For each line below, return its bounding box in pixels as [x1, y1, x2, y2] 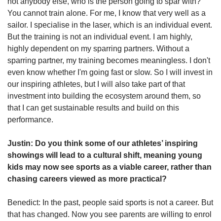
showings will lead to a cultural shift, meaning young [7, 150, 202, 159]
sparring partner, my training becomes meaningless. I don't [7, 56, 210, 65]
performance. [7, 115, 53, 124]
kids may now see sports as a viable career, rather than [7, 162, 212, 171]
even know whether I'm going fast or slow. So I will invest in [7, 68, 213, 76]
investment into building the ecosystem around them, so [7, 91, 201, 100]
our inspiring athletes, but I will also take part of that [7, 79, 185, 88]
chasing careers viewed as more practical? [7, 174, 169, 183]
